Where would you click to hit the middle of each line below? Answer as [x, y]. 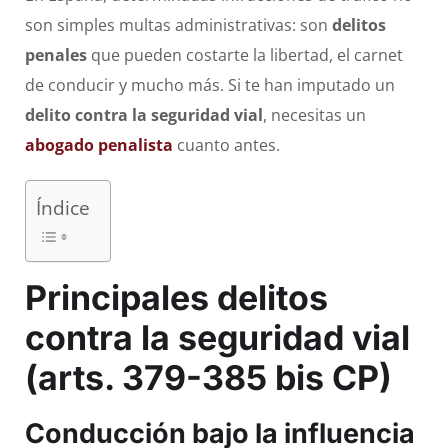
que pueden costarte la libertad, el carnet [245, 55]
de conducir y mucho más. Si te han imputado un [210, 85]
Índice [63, 208]
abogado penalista [99, 145]
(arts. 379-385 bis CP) [208, 378]
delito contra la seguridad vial [144, 115]
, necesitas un [314, 115]
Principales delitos [176, 298]
